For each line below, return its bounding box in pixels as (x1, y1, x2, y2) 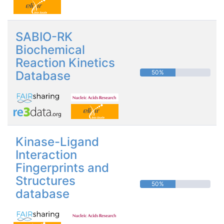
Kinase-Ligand (15, 134, 99, 149)
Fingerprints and (15, 160, 109, 175)
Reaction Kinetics (15, 55, 115, 70)
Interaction (15, 147, 77, 162)
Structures (15, 173, 75, 188)
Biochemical (15, 42, 85, 57)
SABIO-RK (15, 29, 72, 44)
